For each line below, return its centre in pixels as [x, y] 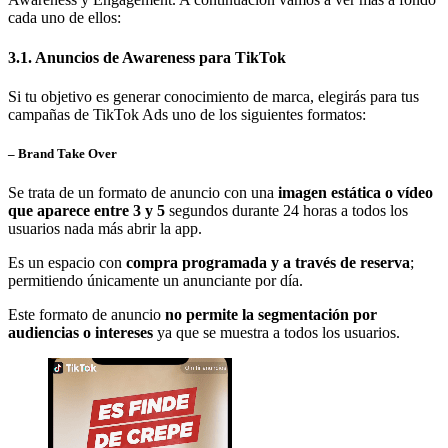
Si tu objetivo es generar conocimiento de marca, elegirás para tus [213, 96]
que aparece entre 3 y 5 [88, 211]
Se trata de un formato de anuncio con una [143, 193]
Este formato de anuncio [86, 315]
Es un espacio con [67, 263]
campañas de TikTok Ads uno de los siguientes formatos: [187, 114]
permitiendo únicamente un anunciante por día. [155, 281]
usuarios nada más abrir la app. [105, 229]
